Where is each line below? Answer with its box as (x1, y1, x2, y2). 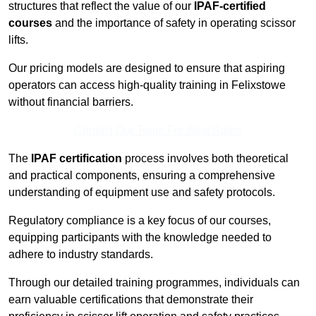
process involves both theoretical (122, 152, 288, 165)
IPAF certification (31, 152, 122, 165)
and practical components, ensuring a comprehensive (8, 169, 275, 182)
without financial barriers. (8, 96, 133, 109)
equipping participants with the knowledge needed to (8, 231, 272, 244)
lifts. (8, 34, 28, 47)
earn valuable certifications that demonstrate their (8, 293, 253, 306)
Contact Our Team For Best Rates (74, 124, 242, 137)
